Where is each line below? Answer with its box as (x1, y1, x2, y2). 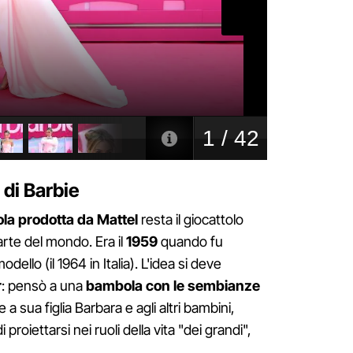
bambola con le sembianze (86, 277, 260, 295)
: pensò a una (2, 277, 86, 295)
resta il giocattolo (138, 211, 243, 229)
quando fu (158, 233, 223, 251)
